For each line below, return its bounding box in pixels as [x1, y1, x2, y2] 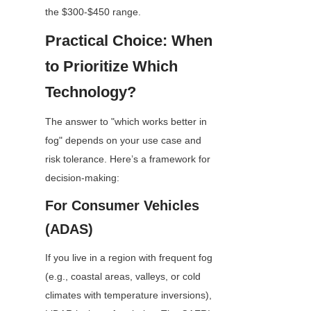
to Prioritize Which [45, 58, 178, 76]
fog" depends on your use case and [45, 135, 201, 146]
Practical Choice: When [45, 32, 212, 50]
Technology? [45, 83, 136, 101]
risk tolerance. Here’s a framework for [45, 153, 210, 165]
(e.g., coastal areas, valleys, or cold [45, 271, 201, 283]
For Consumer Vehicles [45, 198, 199, 214]
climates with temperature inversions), [45, 289, 212, 301]
